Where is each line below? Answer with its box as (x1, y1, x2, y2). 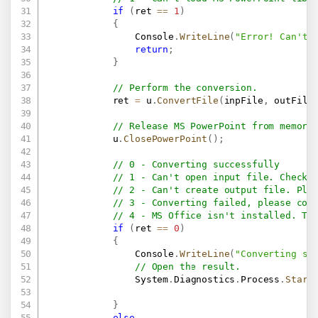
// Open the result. (135, 261, 241, 273)
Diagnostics (173, 274, 236, 285)
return (135, 44, 169, 55)
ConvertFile (157, 95, 219, 106)
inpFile (224, 95, 263, 106)
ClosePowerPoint (124, 133, 208, 145)
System (45, 274, 169, 285)
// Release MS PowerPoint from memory (112, 121, 314, 132)
